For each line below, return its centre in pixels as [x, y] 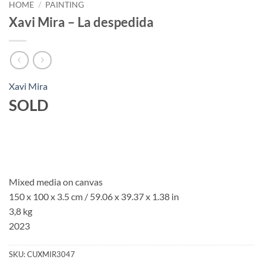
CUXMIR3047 [51, 254]
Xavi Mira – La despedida [81, 22]
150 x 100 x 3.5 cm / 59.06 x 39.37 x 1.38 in [94, 196]
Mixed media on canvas [56, 181]
